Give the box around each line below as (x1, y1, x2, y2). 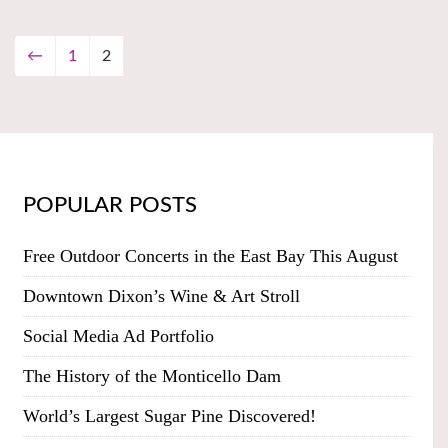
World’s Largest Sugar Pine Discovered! (22, 406, 316, 427)
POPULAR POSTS (22, 194, 197, 217)
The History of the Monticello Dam (22, 366, 281, 387)
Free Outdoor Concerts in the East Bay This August (22, 246, 398, 267)
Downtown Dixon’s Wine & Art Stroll (22, 286, 300, 307)
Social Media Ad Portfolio (22, 326, 214, 347)
